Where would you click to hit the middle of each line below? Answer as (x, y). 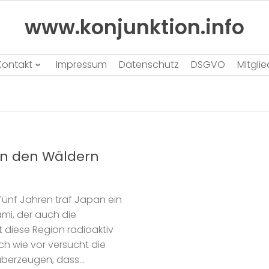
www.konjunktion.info (134, 27)
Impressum (81, 64)
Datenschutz (149, 64)
